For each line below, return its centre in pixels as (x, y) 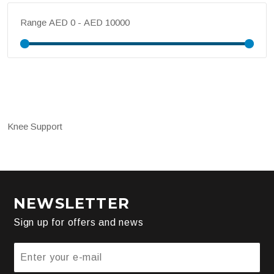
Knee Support (35, 126)
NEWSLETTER (72, 203)
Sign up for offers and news (79, 222)
